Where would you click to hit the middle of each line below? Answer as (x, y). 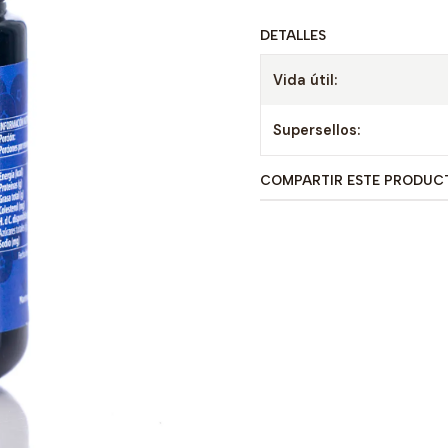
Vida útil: (305, 80)
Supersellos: (316, 130)
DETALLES (293, 35)
